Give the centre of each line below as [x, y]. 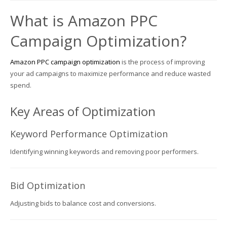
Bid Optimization [48, 185]
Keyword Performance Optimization [89, 134]
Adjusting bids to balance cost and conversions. [83, 203]
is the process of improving [162, 62]
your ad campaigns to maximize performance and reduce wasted [110, 73]
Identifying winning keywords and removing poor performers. [104, 151]
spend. [21, 85]
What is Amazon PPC [84, 20]
